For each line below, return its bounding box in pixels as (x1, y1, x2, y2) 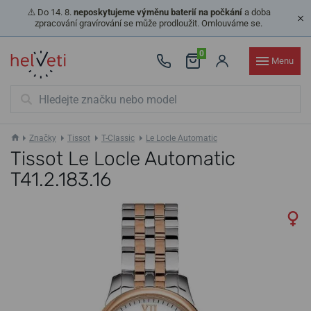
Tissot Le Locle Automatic (10, 147, 235, 170)
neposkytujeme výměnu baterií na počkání (73, 7, 242, 17)
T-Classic (101, 133, 135, 143)
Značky (29, 133, 56, 143)
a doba (242, 7, 271, 17)
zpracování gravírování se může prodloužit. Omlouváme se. (35, 18, 262, 28)
